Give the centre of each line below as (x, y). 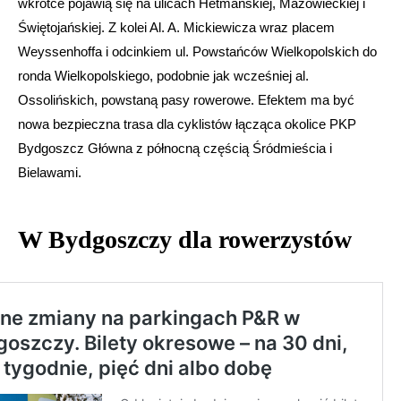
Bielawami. (50, 173)
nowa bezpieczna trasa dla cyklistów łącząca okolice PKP (187, 124)
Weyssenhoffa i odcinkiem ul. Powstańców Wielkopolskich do (197, 52)
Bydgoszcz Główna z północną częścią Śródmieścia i (175, 149)
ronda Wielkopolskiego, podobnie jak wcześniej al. (163, 76)
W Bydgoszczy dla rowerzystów (185, 240)
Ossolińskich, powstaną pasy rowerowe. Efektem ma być (186, 100)
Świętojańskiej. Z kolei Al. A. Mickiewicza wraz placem (176, 28)
